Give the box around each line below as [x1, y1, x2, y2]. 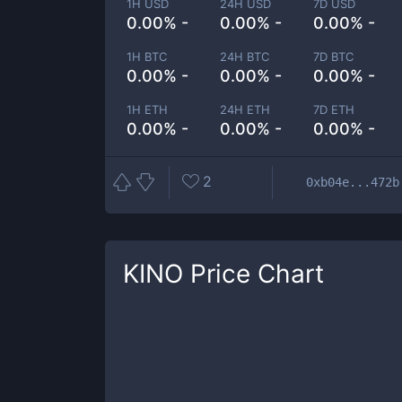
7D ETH [313, 102, 355, 117]
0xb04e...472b [306, 174, 399, 189]
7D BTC [313, 49, 354, 64]
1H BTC [127, 49, 167, 64]
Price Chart [183, 258, 324, 289]
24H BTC [220, 49, 270, 64]
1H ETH [127, 102, 168, 117]
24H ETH [220, 102, 271, 117]
